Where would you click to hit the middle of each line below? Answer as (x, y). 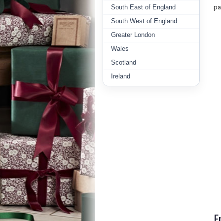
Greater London (133, 35)
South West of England (144, 21)
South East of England (143, 7)
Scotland (124, 62)
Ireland (121, 76)
